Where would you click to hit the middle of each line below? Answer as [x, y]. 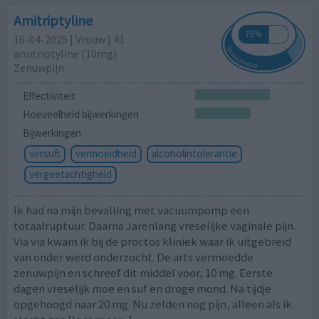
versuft [45, 153]
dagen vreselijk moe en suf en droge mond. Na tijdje [143, 289]
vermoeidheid [106, 153]
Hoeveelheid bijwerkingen [80, 115]
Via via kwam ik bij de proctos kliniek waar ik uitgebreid [153, 242]
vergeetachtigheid [70, 174]
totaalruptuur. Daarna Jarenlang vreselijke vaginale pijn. [155, 226]
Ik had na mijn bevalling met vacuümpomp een [132, 210]
